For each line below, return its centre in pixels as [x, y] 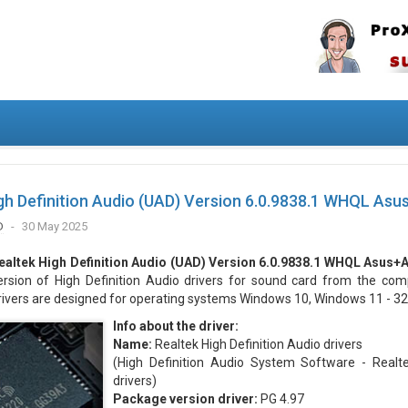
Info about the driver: [175, 326]
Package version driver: [185, 399]
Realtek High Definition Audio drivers [257, 344]
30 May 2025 [54, 226]
